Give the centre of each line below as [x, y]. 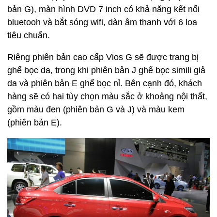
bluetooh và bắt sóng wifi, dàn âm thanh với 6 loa [102, 22]
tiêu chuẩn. [29, 35]
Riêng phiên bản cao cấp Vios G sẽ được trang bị [103, 57]
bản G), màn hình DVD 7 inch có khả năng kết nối [103, 9]
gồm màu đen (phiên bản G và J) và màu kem [96, 109]
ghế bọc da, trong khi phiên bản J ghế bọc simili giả [106, 70]
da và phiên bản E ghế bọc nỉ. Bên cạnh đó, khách [105, 83]
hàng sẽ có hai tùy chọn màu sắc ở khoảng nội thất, [107, 96]
